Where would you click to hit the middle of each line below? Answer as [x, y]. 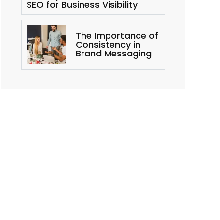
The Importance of [117, 36]
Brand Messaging [113, 53]
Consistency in [108, 44]
